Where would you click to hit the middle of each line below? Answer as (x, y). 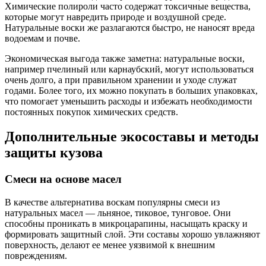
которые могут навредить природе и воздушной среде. (115, 17)
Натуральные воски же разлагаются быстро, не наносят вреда (130, 27)
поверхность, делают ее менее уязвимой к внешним (110, 245)
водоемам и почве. (42, 38)
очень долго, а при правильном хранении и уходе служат (121, 80)
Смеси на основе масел (63, 179)
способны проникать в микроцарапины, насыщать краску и (126, 224)
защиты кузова (54, 153)
